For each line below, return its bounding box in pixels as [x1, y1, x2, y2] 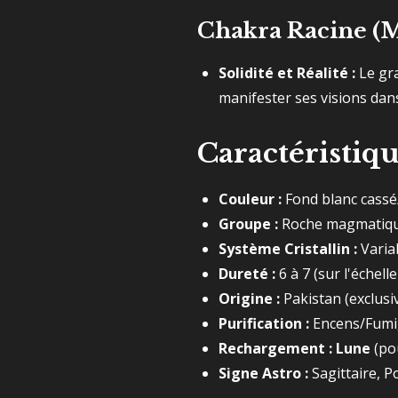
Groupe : [219, 214, 278, 234]
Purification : [219, 314, 309, 333]
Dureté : [219, 264, 275, 283]
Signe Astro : [219, 363, 308, 383]
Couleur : [219, 189, 282, 209]
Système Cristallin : [219, 239, 357, 259]
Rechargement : [219, 338, 332, 358]
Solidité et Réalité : [219, 63, 355, 83]
